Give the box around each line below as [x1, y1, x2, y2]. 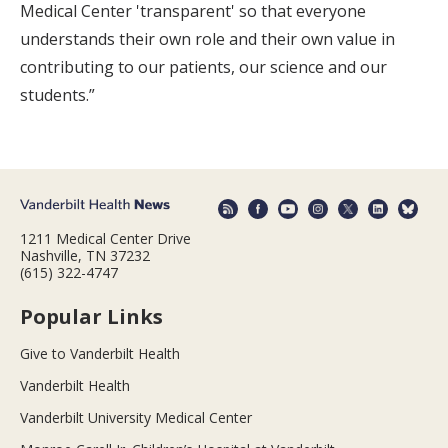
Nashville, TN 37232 [20, 246, 150, 266]
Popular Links [20, 303, 163, 331]
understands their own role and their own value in [20, 27, 395, 50]
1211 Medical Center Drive [20, 229, 191, 249]
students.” [20, 83, 95, 106]
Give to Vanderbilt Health [20, 344, 180, 364]
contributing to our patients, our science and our [20, 55, 387, 78]
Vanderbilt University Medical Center [20, 408, 252, 428]
